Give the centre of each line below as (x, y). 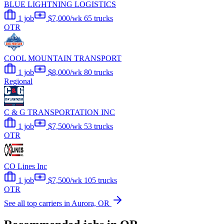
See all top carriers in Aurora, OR (58, 203)
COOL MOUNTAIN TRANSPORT (63, 58)
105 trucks (100, 180)
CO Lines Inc (25, 166)
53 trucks (98, 126)
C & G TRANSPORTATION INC (59, 112)
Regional (18, 81)
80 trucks (98, 72)
